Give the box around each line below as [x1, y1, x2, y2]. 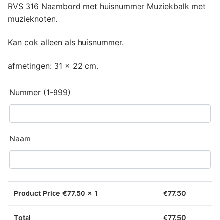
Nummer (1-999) [9, 87, 71, 98]
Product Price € [14, 189, 67, 198]
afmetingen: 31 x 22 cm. [8, 60, 98, 71]
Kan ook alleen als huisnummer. [8, 37, 124, 47]
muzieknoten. [8, 14, 57, 24]
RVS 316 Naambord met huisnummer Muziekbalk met [8, 1, 206, 12]
